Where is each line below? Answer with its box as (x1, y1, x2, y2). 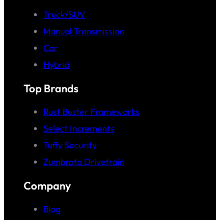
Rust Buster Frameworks (43, 106, 139, 117)
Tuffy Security (43, 139, 97, 151)
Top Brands (24, 81, 79, 95)
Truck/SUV (43, 8, 85, 20)
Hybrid (43, 58, 70, 70)
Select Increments (43, 122, 114, 134)
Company (24, 178, 71, 192)
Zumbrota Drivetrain (43, 156, 124, 167)
